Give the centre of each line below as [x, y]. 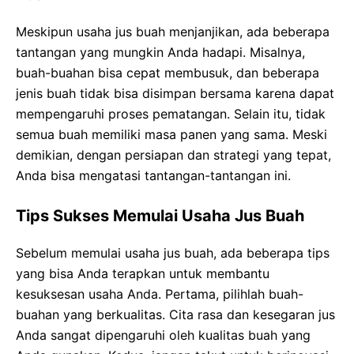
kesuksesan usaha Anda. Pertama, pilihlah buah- [160, 294]
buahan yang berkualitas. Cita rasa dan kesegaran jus [175, 315]
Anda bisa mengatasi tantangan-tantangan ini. [153, 176]
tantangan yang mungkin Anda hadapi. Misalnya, [160, 53]
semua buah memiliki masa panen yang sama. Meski [171, 135]
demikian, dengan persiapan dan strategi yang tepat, [173, 155]
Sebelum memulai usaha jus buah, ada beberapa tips [173, 253]
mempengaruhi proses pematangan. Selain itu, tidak [171, 114]
